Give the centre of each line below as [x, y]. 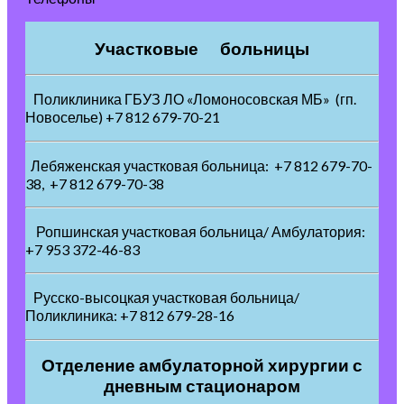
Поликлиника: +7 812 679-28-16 [130, 316]
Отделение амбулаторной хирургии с [202, 366]
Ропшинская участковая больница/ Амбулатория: [197, 232]
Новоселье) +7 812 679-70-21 [125, 117]
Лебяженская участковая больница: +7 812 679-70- [199, 166]
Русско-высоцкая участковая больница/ [162, 298]
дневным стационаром [202, 386]
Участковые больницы [202, 49]
